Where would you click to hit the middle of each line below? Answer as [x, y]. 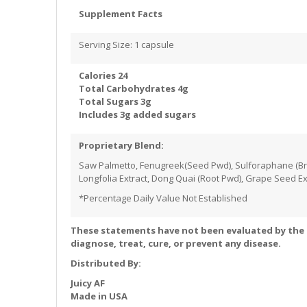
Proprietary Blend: [121, 146]
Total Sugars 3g [115, 102]
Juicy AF [88, 283]
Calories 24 [103, 76]
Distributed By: [106, 263]
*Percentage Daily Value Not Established [163, 198]
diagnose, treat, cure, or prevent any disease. [176, 244]
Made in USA [99, 296]
